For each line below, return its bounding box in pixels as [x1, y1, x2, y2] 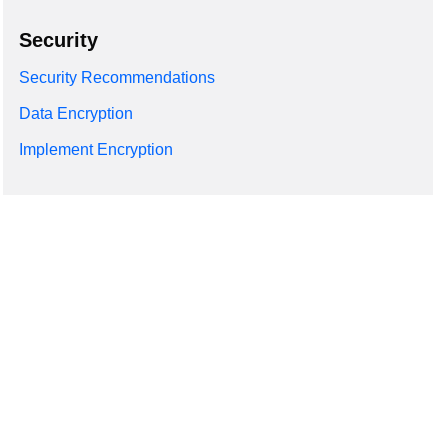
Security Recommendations [19, 68, 215, 86]
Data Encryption [19, 104, 133, 122]
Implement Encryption [19, 141, 173, 159]
